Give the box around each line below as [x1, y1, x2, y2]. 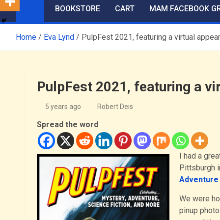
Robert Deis [97, 102, 133, 110]
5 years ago [45, 102, 82, 110]
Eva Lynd [44, 32, 74, 42]
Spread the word [36, 119, 98, 129]
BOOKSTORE [55, 3, 100, 13]
